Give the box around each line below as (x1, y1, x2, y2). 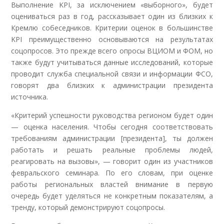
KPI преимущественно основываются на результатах (11, 34, 213, 44)
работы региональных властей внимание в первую (11, 179, 213, 189)
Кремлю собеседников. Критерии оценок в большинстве (11, 22, 213, 32)
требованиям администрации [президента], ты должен (11, 133, 213, 143)
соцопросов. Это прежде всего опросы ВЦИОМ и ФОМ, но (11, 45, 213, 55)
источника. (11, 91, 48, 101)
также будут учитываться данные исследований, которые (11, 57, 213, 67)
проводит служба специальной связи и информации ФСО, (11, 68, 213, 78)
